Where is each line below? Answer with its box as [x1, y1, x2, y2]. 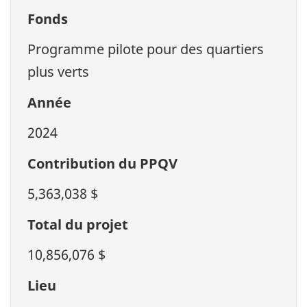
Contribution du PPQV [27, 153, 177, 173]
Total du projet [27, 214, 128, 234]
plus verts [27, 62, 89, 82]
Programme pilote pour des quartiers [27, 40, 264, 59]
